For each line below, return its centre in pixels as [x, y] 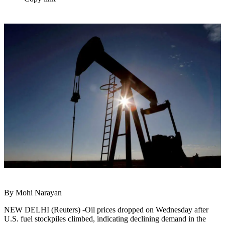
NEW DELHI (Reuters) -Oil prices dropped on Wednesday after [106, 210]
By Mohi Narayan [33, 193]
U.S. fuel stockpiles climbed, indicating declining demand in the [105, 219]
